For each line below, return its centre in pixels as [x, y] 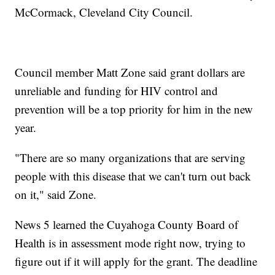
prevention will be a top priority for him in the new [134, 109]
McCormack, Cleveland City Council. [104, 12]
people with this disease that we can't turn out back [133, 176]
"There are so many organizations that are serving [130, 158]
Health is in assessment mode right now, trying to [130, 243]
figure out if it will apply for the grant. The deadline [136, 261]
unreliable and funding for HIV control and [117, 91]
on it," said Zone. [56, 195]
